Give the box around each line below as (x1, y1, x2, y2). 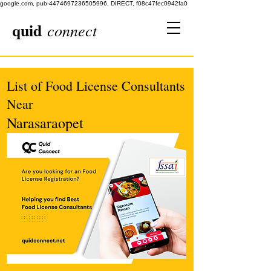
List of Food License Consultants (7, 77, 185, 94)
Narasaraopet (7, 113, 83, 132)
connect (47, 19, 97, 41)
